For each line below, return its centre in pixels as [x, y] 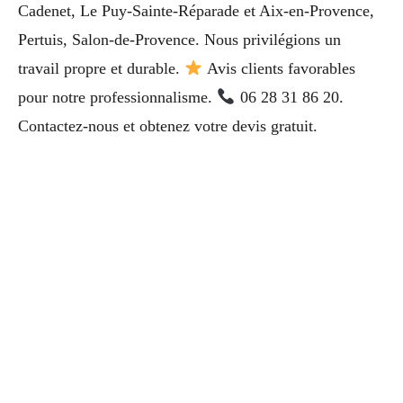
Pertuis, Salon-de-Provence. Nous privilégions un [179, 40]
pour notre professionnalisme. [117, 98]
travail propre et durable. [101, 69]
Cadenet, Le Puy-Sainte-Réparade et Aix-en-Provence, [196, 11]
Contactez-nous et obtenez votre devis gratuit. [168, 126]
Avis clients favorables [279, 69]
